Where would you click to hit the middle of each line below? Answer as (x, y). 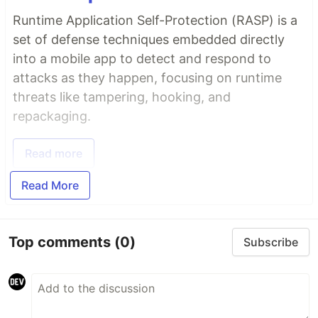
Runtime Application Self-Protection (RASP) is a (155, 21)
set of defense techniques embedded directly (149, 40)
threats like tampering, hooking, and (122, 97)
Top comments (61, 242)
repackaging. (52, 116)
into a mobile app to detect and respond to (142, 59)
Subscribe (271, 242)
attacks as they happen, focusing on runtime (147, 78)
